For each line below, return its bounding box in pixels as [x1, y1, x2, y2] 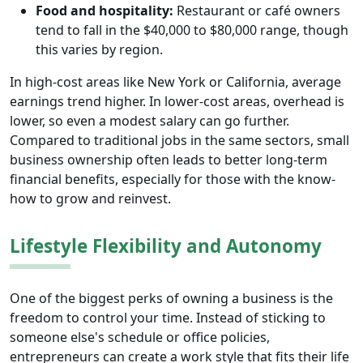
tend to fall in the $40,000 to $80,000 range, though [36, 21, 348, 40]
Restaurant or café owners [173, 2, 340, 20]
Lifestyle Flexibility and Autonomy [10, 233, 322, 259]
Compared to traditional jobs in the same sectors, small [10, 131, 349, 150]
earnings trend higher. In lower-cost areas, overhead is [10, 92, 344, 111]
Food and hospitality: [36, 2, 173, 20]
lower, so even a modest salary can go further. [10, 112, 289, 130]
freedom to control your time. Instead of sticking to [10, 309, 326, 327]
